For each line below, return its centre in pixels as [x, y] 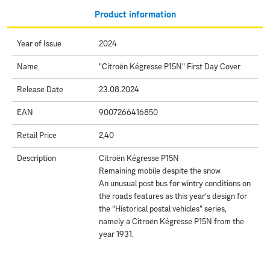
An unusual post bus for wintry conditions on [174, 184]
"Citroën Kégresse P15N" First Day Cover [169, 67]
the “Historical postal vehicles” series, [162, 209]
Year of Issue [39, 44]
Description [36, 159]
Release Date [40, 90]
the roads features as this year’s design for [173, 196]
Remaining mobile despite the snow [159, 171]
